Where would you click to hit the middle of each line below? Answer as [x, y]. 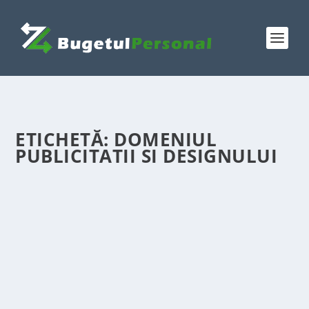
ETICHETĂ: [65, 139]
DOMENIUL [166, 139]
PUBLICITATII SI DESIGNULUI [147, 156]
